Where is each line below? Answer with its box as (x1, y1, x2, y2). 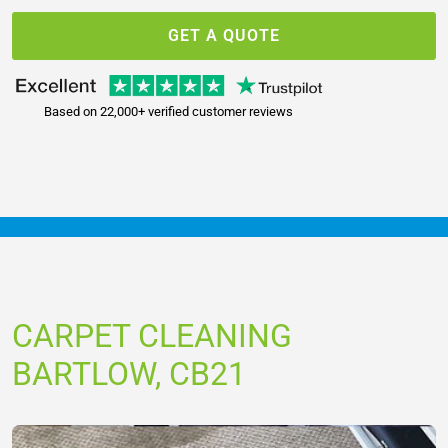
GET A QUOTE (168, 25, 280, 45)
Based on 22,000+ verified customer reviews (44, 103, 293, 119)
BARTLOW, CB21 (12, 354, 246, 393)
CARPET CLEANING (12, 316, 292, 355)
